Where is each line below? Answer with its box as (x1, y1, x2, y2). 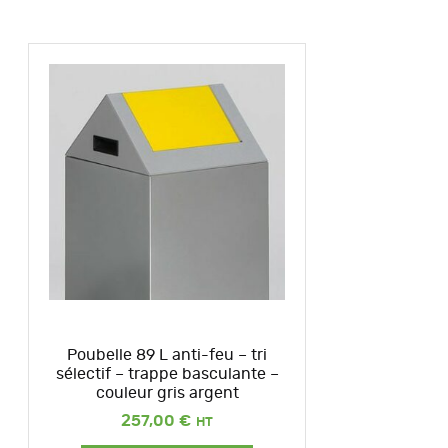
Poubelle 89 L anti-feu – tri (67, 346, 267, 363)
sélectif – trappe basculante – (55, 365, 279, 382)
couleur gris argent (95, 384, 239, 401)
